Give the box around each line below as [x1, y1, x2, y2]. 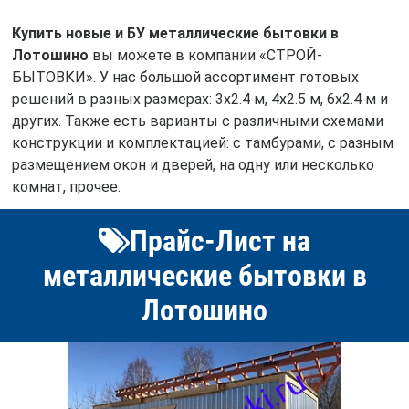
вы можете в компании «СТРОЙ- [88, 46, 322, 64]
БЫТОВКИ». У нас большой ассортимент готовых [11, 68, 359, 86]
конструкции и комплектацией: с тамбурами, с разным [11, 133, 393, 152]
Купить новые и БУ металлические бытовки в [11, 24, 339, 42]
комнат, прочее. [11, 177, 121, 195]
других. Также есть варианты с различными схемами [11, 111, 383, 130]
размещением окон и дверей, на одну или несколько [11, 155, 374, 173]
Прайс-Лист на [130, 224, 310, 259]
